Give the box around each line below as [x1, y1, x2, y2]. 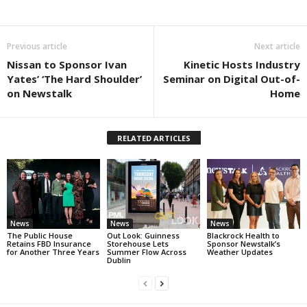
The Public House [7, 230, 73, 241]
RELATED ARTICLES [116, 133, 191, 144]
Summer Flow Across [106, 246, 186, 257]
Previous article [7, 40, 67, 53]
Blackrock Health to [206, 230, 280, 241]
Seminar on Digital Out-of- [163, 72, 300, 86]
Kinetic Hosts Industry [184, 58, 300, 72]
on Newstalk [7, 86, 72, 101]
